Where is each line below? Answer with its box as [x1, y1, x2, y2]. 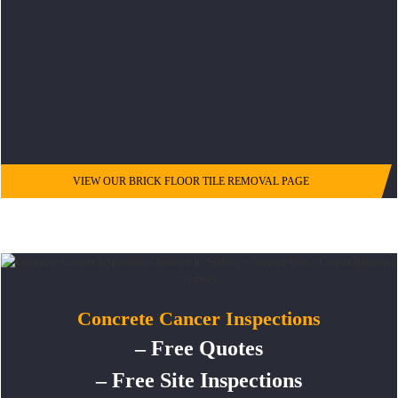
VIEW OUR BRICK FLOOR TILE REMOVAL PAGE [73, 175, 310, 188]
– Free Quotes [135, 337, 263, 361]
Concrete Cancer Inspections [77, 307, 321, 330]
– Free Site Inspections [96, 369, 302, 393]
